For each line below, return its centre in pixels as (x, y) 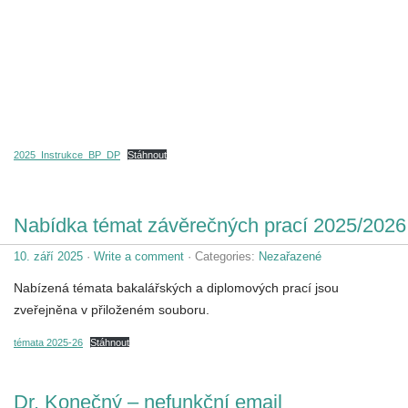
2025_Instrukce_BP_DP (67, 154)
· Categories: (221, 256)
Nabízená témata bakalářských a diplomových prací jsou (176, 287)
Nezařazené (290, 256)
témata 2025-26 (48, 342)
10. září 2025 (48, 256)
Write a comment (139, 256)
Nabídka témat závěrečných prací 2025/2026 (210, 225)
